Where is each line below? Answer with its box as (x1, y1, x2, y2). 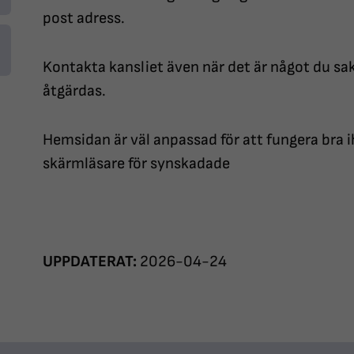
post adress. (43, 9, 125, 28)
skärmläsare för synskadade (43, 154, 230, 174)
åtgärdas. (43, 81, 106, 101)
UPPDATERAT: (43, 252, 137, 272)
